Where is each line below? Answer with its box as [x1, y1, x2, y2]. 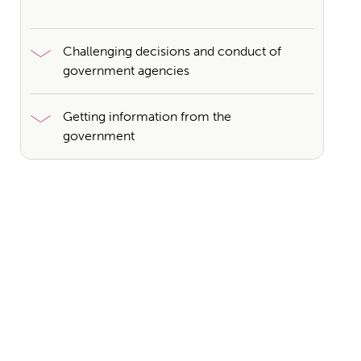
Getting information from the [63, 109, 231, 124]
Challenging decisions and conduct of [63, 44, 281, 59]
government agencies [63, 63, 189, 78]
